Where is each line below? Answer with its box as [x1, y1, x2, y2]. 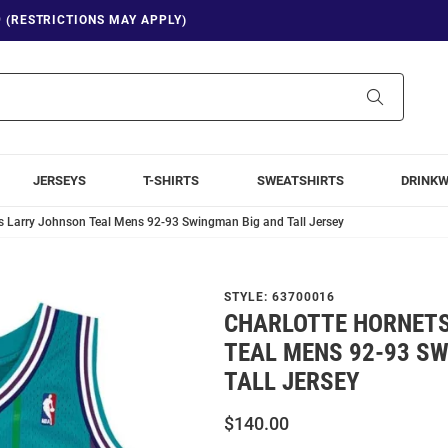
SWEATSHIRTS [256, 172, 344, 188]
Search [382, 88, 425, 105]
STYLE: [224, 289, 272, 304]
